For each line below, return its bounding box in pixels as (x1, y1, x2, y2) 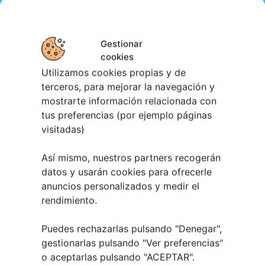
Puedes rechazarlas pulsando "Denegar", (41, 222, 222, 235)
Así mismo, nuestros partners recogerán (41, 151, 221, 164)
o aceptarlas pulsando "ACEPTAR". (41, 251, 195, 263)
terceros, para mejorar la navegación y (41, 80, 215, 93)
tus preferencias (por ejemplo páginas (41, 109, 212, 121)
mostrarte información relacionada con (41, 95, 216, 107)
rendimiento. (41, 194, 97, 206)
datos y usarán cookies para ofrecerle (41, 166, 212, 178)
